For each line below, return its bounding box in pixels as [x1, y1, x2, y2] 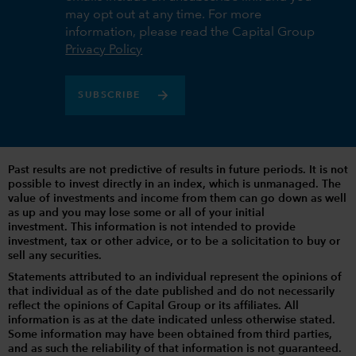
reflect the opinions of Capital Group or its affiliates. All [8, 300, 299, 311]
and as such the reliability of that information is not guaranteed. [8, 342, 342, 354]
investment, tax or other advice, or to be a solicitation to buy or [8, 235, 340, 247]
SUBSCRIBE [78, 90, 141, 100]
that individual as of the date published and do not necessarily [8, 285, 335, 297]
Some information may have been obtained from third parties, [8, 328, 332, 340]
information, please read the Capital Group [65, 25, 315, 39]
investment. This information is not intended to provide [8, 221, 296, 233]
